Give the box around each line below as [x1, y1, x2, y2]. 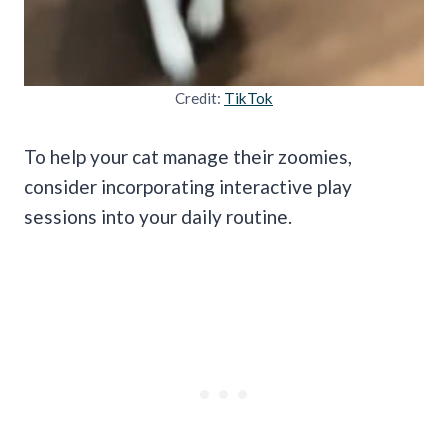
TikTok [224, 88, 273, 107]
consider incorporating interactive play [24, 174, 352, 198]
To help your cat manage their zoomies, [24, 144, 352, 168]
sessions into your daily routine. [24, 204, 296, 228]
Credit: [175, 88, 224, 107]
